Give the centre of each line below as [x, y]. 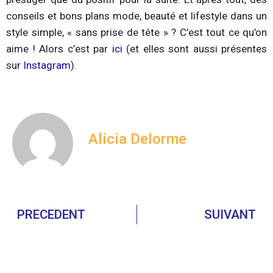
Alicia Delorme [137, 139]
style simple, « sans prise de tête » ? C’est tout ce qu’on [136, 33]
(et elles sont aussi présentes [197, 49]
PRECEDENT [51, 215]
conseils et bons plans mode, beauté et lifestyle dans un [136, 16]
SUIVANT [230, 215]
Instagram [47, 66]
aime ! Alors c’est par [59, 49]
